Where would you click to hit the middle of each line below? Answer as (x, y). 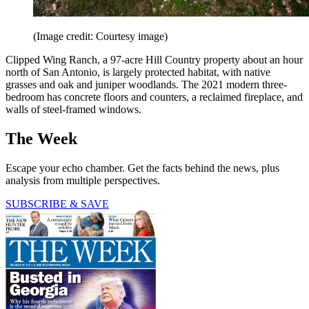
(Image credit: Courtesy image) (100, 36)
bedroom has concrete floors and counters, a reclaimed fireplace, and (154, 97)
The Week (41, 138)
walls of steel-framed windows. (73, 109)
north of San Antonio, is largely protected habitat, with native (138, 72)
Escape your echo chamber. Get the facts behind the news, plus (142, 168)
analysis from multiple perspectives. (83, 180)
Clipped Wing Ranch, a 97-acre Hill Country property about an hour (154, 59)
